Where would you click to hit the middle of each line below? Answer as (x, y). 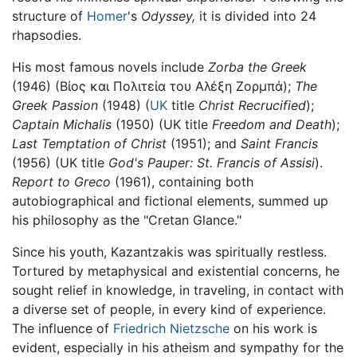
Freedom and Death (272, 124)
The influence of (63, 328)
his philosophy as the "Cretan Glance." (127, 220)
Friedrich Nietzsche (171, 328)
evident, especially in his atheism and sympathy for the (178, 347)
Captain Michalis (62, 124)
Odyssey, (168, 16)
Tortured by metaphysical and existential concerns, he (176, 271)
